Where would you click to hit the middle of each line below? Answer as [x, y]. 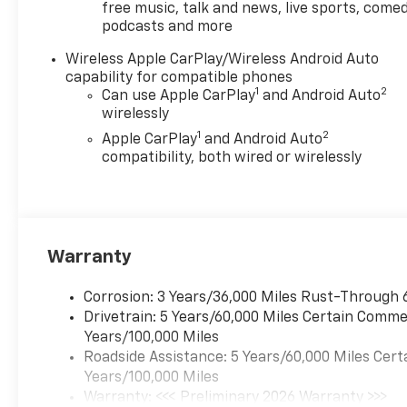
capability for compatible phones [179, 78]
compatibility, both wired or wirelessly [232, 158]
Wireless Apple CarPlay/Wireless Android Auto [223, 60]
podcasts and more [168, 27]
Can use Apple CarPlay [179, 96]
